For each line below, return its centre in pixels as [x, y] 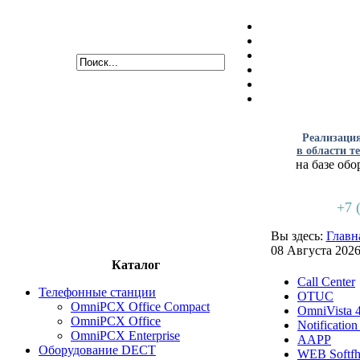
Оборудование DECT [97, 350]
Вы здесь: [298, 236]
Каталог [136, 265]
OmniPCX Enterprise [125, 335]
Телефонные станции [97, 292]
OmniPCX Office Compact [140, 307]
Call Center [326, 282]
